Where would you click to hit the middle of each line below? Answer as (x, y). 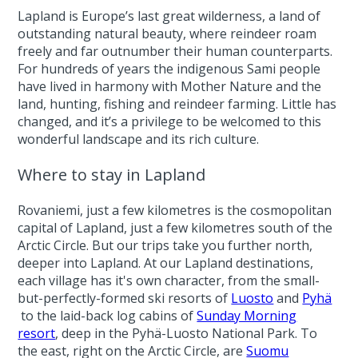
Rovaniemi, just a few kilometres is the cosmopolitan (175, 210)
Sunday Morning (247, 316)
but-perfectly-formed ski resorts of (125, 298)
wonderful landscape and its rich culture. (139, 139)
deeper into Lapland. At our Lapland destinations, (166, 263)
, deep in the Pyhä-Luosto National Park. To (187, 333)
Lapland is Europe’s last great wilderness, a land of (169, 16)
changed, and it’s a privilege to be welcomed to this (170, 121)
